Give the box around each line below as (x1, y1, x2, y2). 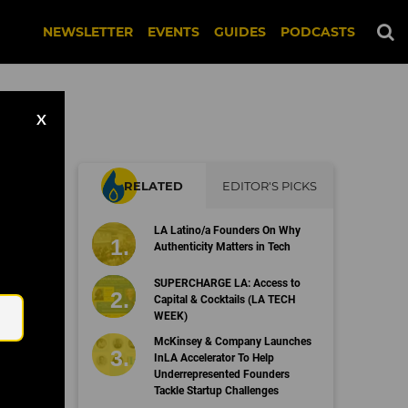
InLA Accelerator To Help (153, 351, 274, 364)
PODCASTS (280, 24, 355, 40)
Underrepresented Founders (153, 367, 290, 381)
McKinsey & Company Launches (153, 334, 311, 348)
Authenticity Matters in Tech (153, 240, 291, 253)
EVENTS (148, 24, 199, 40)
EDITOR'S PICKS (222, 178, 317, 193)
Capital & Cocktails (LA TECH (153, 292, 295, 306)
